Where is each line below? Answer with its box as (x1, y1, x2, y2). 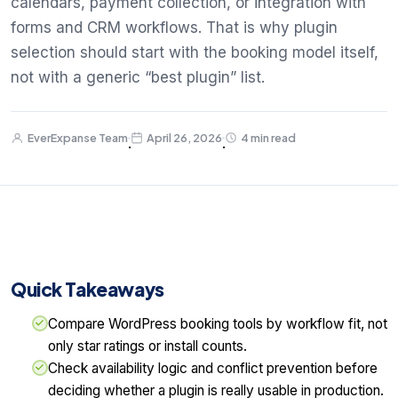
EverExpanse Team (28, 131, 128, 146)
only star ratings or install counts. (48, 338, 247, 355)
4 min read (241, 131, 296, 146)
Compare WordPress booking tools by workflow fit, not (48, 315, 387, 333)
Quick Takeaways (11, 277, 164, 302)
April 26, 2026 (147, 131, 222, 146)
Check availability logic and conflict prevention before (48, 360, 378, 378)
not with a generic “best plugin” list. (11, 68, 265, 87)
